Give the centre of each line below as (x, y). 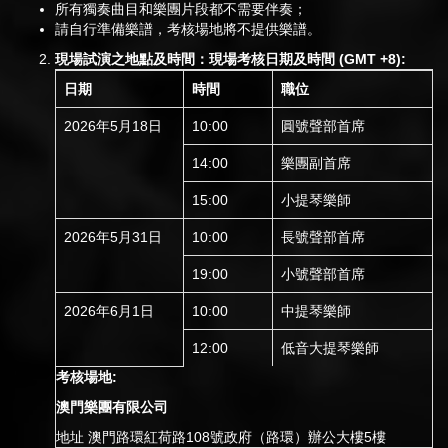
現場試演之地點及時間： (132, 59)
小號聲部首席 (323, 274)
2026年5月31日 (113, 237)
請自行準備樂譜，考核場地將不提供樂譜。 (188, 29)
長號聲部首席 (323, 237)
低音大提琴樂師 (330, 348)
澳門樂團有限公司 (112, 407)
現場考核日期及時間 (272, 59)
